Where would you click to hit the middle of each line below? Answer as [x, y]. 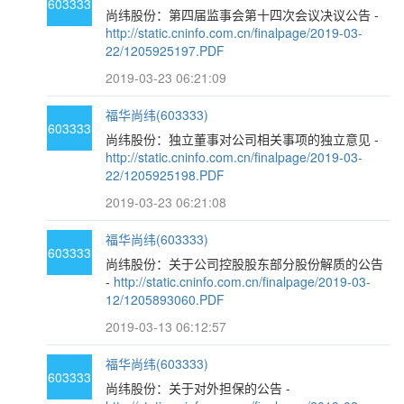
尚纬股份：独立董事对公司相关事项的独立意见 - [243, 139]
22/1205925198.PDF [165, 175]
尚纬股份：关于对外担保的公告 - [198, 388]
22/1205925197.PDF [165, 50]
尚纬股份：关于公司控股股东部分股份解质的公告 [245, 263]
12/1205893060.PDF [165, 299]
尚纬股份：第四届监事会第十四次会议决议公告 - [243, 14]
